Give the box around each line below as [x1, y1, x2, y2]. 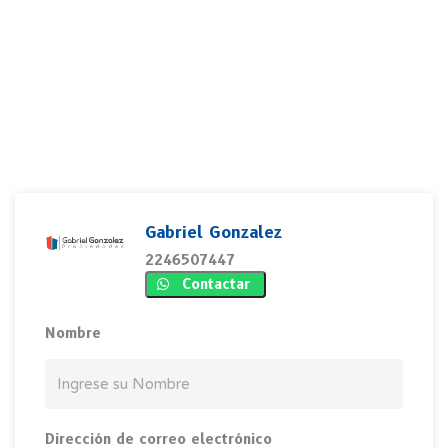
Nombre [45, 324, 101, 342]
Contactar [182, 275, 250, 293]
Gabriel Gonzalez [145, 223, 282, 242]
